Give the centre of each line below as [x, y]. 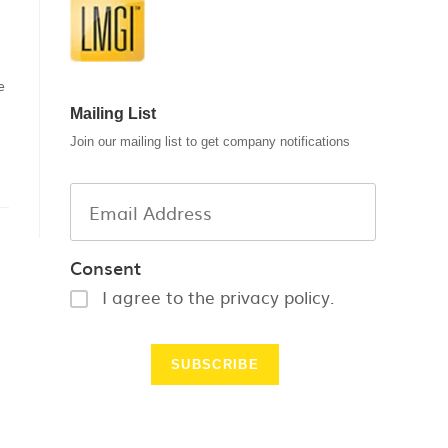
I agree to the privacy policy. [218, 296]
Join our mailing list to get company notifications [210, 141]
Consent [105, 267]
